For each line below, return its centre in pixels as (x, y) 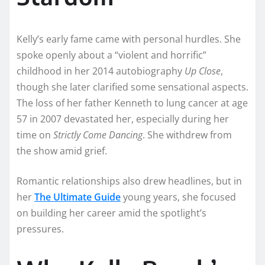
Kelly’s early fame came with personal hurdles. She (129, 39)
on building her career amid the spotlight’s (112, 213)
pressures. (40, 229)
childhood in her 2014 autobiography (101, 71)
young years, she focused (178, 197)
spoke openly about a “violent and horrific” (112, 55)
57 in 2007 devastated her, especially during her (123, 119)
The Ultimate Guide (77, 197)
